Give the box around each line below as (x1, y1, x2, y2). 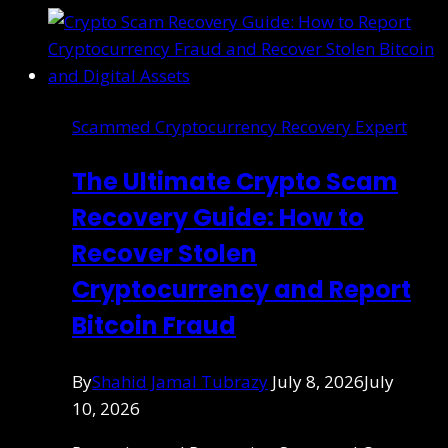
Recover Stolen (72, 236, 257, 270)
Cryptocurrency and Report (72, 272, 411, 306)
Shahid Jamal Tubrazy (92, 369, 268, 393)
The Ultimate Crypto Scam (72, 164, 398, 198)
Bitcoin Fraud (72, 308, 236, 342)
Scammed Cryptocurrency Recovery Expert (72, 114, 407, 138)
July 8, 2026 (272, 369, 364, 393)
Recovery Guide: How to (72, 200, 364, 234)
